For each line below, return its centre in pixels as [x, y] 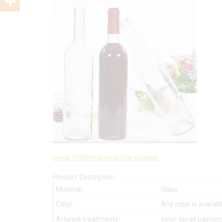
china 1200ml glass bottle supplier [106, 158]
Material [69, 189]
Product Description [84, 177]
